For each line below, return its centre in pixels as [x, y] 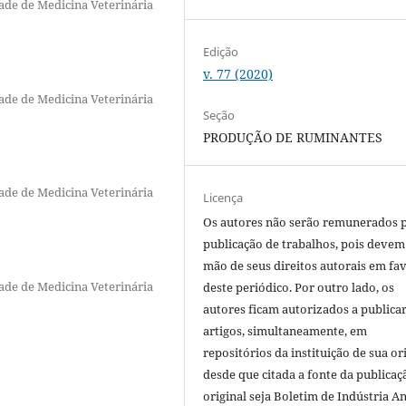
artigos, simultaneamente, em [285, 330]
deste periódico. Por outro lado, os [299, 287]
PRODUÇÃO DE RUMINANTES [293, 137]
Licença [223, 197]
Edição [221, 51]
